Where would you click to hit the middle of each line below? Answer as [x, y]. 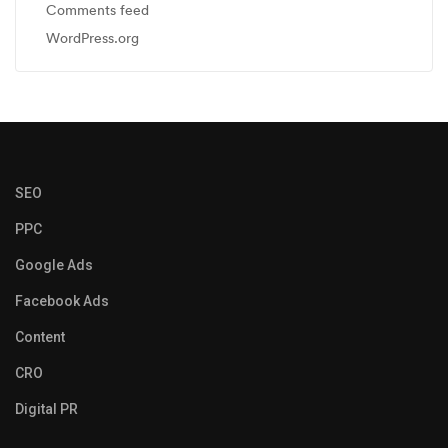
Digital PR [46, 409]
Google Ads [54, 265]
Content [40, 337]
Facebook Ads [62, 301]
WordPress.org [92, 38]
